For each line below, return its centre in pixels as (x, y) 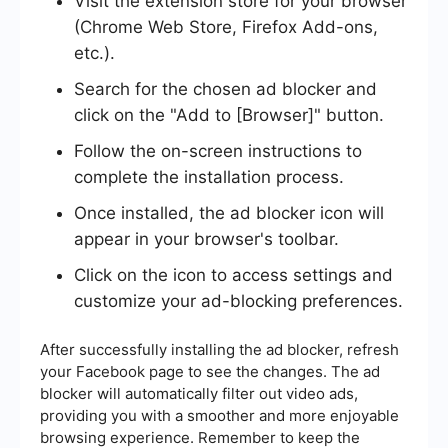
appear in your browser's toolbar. (206, 238)
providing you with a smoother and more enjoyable (219, 415)
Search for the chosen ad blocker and (225, 88)
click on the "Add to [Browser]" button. (229, 114)
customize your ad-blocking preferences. (238, 300)
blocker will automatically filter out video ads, (199, 393)
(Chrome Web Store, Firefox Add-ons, (226, 26)
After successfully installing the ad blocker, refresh (219, 349)
